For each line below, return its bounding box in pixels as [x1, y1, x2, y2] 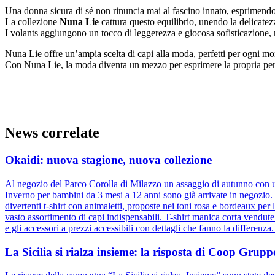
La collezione [5, 17, 60, 28]
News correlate [5, 125, 99, 141]
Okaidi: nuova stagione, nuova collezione [5, 153, 212, 167]
